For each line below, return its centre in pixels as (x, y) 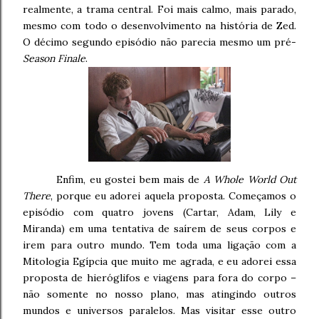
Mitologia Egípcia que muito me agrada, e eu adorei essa (159, 262)
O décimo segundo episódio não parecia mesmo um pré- (159, 42)
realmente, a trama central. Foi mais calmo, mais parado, (159, 9)
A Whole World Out (250, 180)
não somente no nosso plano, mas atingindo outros (159, 294)
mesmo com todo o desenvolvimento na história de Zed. (159, 25)
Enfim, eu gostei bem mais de (130, 180)
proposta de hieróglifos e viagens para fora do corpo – (159, 278)
